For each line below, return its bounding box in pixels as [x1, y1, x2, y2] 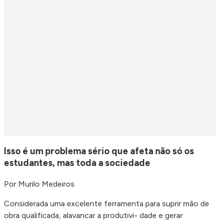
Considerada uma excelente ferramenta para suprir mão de [4, 198, 209, 208]
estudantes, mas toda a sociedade [4, 157, 150, 168]
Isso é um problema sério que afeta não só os [4, 145, 194, 157]
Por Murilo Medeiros [4, 179, 75, 189]
